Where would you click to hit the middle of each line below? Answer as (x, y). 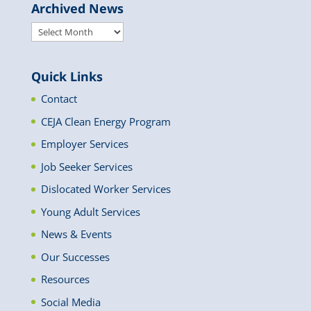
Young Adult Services (90, 211)
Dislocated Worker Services (106, 189)
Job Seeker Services (86, 166)
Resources (65, 279)
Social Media (70, 302)
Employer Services (84, 144)
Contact (59, 99)
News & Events (76, 234)
